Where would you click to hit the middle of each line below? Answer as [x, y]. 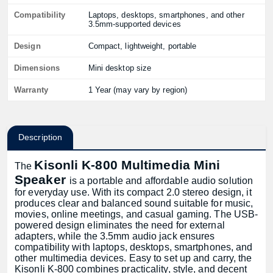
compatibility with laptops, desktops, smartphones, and [134, 247]
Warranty [31, 90]
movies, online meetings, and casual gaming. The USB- [136, 214]
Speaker [40, 179]
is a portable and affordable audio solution [161, 181]
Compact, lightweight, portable [142, 46]
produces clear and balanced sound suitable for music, [134, 203]
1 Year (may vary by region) [138, 90]
